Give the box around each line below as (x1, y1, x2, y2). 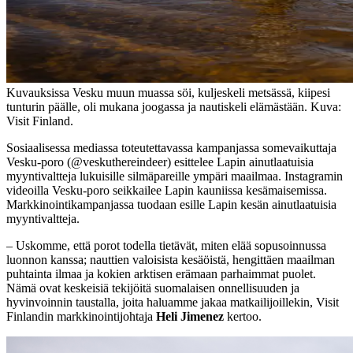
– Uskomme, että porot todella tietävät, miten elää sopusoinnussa (6, 238, 326, 252)
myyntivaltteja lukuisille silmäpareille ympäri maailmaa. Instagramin (6, 169, 343, 183)
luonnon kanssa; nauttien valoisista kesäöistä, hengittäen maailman (6, 252, 335, 266)
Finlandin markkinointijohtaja (6, 309, 156, 323)
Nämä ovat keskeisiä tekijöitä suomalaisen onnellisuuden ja (6, 281, 299, 295)
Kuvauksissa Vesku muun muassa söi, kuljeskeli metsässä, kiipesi (6, 85, 330, 99)
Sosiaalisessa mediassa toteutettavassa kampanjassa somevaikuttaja (6, 140, 336, 154)
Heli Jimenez (156, 309, 224, 323)
